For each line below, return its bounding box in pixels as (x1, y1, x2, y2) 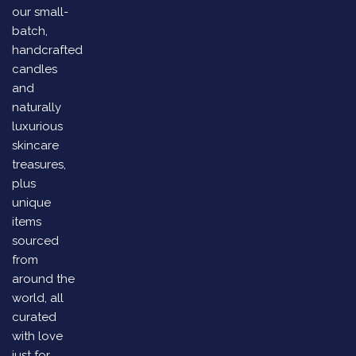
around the (12, 271, 75, 286)
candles (12, 61, 57, 76)
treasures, (12, 157, 66, 172)
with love (12, 328, 63, 343)
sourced (12, 233, 59, 248)
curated (12, 309, 56, 324)
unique (12, 195, 51, 210)
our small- (12, 4, 68, 19)
